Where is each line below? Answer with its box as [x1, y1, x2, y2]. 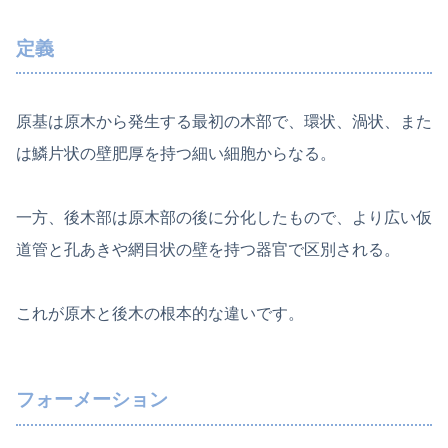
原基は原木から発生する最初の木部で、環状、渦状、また [16, 113, 432, 131]
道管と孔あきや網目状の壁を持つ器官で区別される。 [16, 241, 400, 259]
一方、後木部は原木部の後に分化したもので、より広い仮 [16, 209, 432, 227]
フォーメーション [16, 389, 168, 411]
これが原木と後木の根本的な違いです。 [16, 305, 304, 323]
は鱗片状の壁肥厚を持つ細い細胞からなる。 [16, 145, 336, 163]
